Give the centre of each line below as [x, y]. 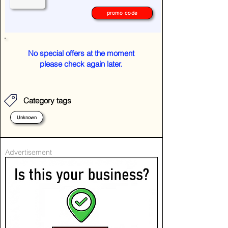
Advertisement [28, 152]
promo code [122, 13]
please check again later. [81, 64]
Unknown [27, 117]
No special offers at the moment [81, 53]
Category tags [46, 101]
